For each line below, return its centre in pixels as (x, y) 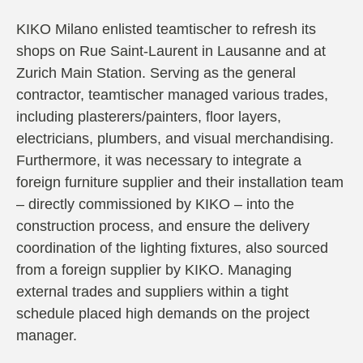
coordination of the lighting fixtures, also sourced (172, 248)
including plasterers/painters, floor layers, (149, 116)
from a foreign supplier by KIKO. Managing (154, 269)
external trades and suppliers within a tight (152, 291)
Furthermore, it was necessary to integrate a (159, 160)
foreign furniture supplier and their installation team (180, 182)
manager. (47, 335)
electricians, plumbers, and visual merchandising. (175, 138)
